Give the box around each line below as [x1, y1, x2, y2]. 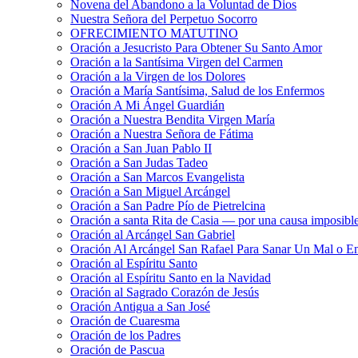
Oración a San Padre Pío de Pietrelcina [70, 198, 265, 213]
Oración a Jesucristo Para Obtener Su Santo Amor [70, 40, 322, 54]
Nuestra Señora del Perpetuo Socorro [70, 11, 257, 26]
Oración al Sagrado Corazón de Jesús [70, 284, 259, 299]
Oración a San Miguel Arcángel [70, 184, 230, 198]
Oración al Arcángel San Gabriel [70, 227, 235, 241]
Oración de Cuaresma [70, 313, 180, 328]
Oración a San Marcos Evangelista [70, 169, 245, 184]
